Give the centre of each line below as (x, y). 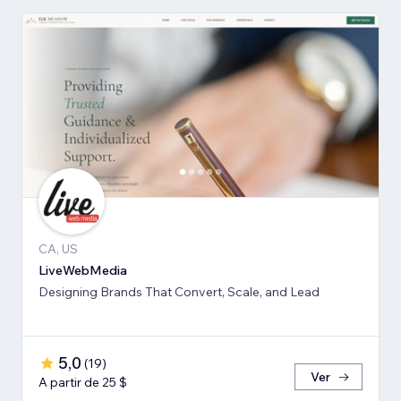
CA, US (58, 248)
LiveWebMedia (83, 270)
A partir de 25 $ (83, 382)
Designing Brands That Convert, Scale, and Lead (179, 291)
